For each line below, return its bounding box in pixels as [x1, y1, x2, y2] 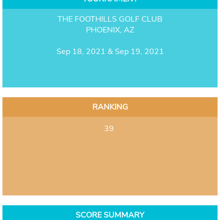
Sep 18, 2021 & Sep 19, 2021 [56, 46, 164, 57]
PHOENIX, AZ [86, 24, 134, 35]
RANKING [92, 101, 128, 112]
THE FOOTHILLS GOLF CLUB [57, 13, 163, 25]
